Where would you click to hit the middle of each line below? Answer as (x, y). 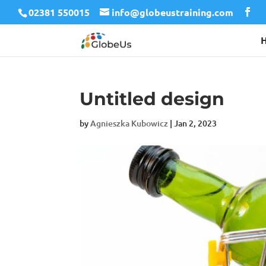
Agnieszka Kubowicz (129, 123)
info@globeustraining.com (172, 12)
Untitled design (152, 99)
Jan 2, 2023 (196, 123)
